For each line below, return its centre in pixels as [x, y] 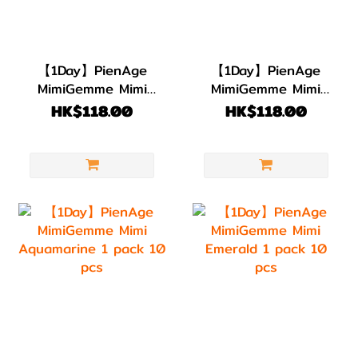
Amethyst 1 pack [266, 107]
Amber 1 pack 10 [92, 107]
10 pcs [266, 125]
